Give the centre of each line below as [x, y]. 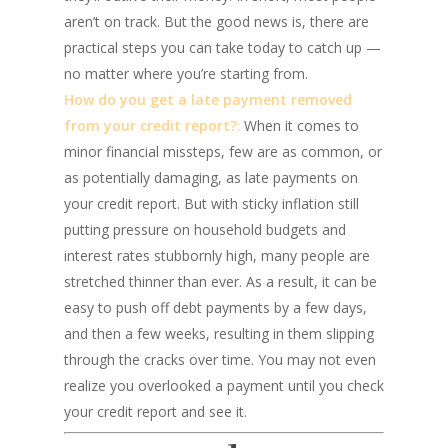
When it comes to [299, 125]
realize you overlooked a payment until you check [224, 385]
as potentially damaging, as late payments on [211, 177]
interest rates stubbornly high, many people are [217, 255]
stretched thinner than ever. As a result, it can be [220, 281]
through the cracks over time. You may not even [220, 359]
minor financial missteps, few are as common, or [223, 151]
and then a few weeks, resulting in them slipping [219, 333]
